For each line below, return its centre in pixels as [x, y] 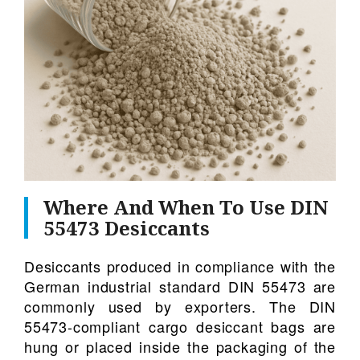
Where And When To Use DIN [186, 207]
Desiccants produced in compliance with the [180, 266]
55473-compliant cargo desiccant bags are [180, 326]
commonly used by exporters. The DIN [180, 306]
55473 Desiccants [127, 227]
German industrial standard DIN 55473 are [180, 286]
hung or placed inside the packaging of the [180, 346]
